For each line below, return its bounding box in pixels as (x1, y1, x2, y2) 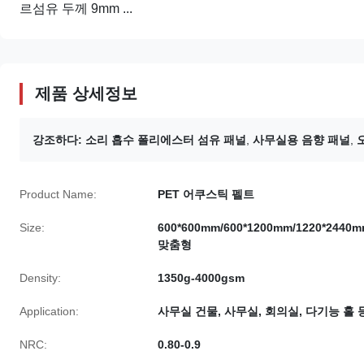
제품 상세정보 (35, 84, 137, 102)
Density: (19, 271, 61, 284)
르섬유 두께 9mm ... (19, 2, 132, 15)
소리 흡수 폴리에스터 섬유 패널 (85, 133, 246, 146)
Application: (19, 305, 79, 318)
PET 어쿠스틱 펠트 (158, 188, 254, 201)
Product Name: (19, 188, 97, 201)
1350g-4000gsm (158, 271, 245, 284)
